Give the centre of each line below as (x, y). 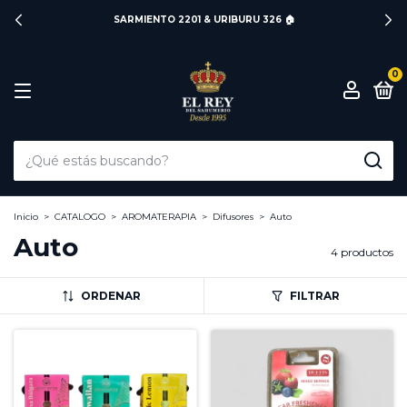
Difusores (233, 217)
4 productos (362, 252)
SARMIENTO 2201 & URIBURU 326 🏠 (203, 20)
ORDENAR (110, 296)
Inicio (26, 217)
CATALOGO (80, 217)
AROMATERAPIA (159, 217)
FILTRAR (314, 296)
